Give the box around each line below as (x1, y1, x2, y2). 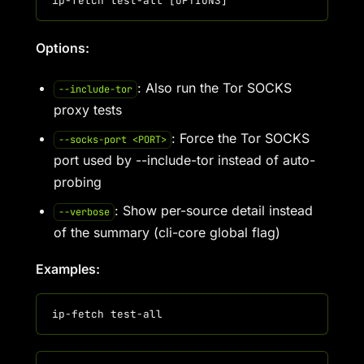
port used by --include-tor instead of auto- (54, 152, 315, 168)
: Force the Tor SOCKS (171, 130, 310, 146)
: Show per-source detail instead (114, 202, 313, 219)
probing (54, 174, 102, 190)
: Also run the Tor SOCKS (136, 80, 292, 96)
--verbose (58, 206, 110, 219)
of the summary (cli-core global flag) (54, 224, 280, 240)
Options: (36, 40, 89, 56)
